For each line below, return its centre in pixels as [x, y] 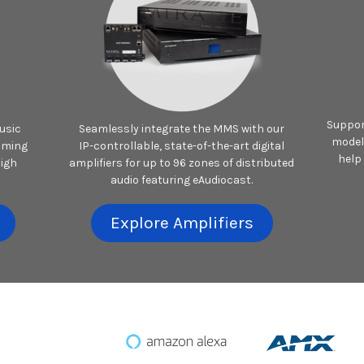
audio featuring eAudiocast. [182, 180]
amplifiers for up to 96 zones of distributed [182, 163]
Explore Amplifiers [182, 223]
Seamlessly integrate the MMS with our [182, 129]
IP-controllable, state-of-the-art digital [182, 146]
